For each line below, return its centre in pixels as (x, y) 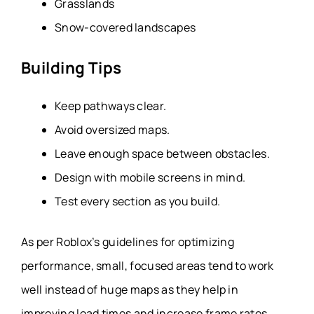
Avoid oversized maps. (112, 130)
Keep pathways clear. (111, 106)
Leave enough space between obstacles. (162, 154)
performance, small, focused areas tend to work (148, 266)
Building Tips (71, 68)
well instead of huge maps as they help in (130, 290)
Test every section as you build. (138, 202)
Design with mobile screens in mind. (150, 178)
